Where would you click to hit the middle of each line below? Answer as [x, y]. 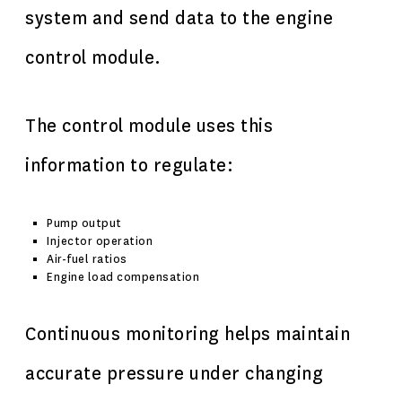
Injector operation [100, 241]
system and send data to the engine [179, 18]
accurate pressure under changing [174, 374]
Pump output [84, 223]
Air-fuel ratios [87, 259]
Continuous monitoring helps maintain [188, 334]
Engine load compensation [123, 277]
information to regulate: [129, 166]
